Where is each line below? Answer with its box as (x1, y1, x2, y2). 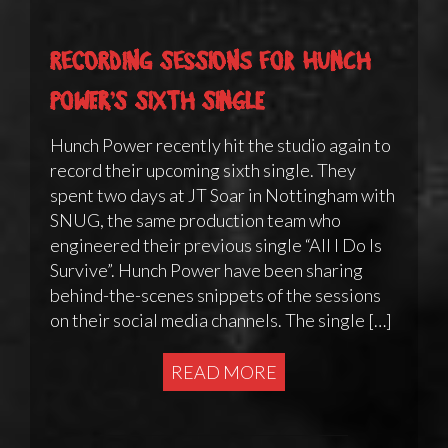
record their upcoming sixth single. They (50, 159, 356, 182)
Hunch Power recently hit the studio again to (50, 134, 391, 157)
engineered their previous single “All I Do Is (50, 234, 382, 257)
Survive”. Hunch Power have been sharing (50, 259, 363, 282)
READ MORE (171, 361, 277, 384)
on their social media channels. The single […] (50, 309, 392, 332)
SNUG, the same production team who (50, 209, 341, 232)
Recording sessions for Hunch (50, 45, 370, 75)
